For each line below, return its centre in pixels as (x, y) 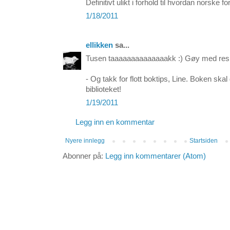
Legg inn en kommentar (115, 122)
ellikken (99, 45)
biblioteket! (103, 90)
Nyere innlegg (85, 141)
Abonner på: (84, 156)
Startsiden (204, 141)
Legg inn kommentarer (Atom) (156, 156)
